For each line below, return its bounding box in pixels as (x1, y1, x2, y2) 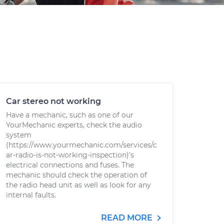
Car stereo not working (6, 96, 101, 106)
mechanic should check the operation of (6, 170, 147, 179)
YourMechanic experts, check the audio (6, 120, 142, 129)
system (6, 130, 31, 139)
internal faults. (6, 190, 56, 199)
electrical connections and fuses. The (6, 160, 134, 169)
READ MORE (101, 213, 154, 222)
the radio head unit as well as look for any (6, 180, 151, 189)
